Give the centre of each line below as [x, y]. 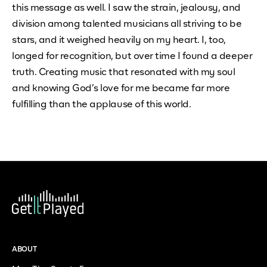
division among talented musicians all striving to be [127, 24]
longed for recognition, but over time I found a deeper [132, 57]
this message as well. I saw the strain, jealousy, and [126, 8]
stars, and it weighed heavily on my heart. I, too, [119, 41]
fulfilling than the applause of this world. [102, 105]
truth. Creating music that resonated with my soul [124, 73]
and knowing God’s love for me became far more [121, 89]
